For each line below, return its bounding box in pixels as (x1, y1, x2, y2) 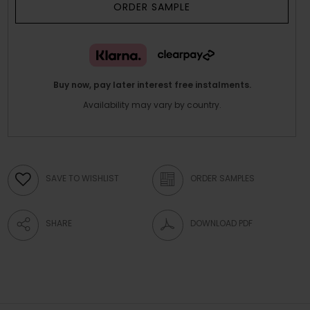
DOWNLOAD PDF (190, 217, 253, 230)
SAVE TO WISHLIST (46, 172, 120, 185)
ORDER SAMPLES (190, 172, 255, 185)
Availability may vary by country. (82, 98, 221, 111)
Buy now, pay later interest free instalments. (53, 78, 251, 91)
